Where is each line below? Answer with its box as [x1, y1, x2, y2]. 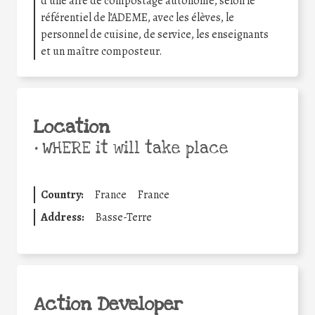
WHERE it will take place [37, 138, 229, 160]
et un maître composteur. [41, 44, 162, 60]
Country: [41, 187, 84, 203]
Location [34, 115, 110, 140]
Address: [41, 210, 84, 226]
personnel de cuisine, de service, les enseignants [41, 27, 269, 43]
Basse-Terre [96, 210, 152, 226]
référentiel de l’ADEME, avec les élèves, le [41, 10, 234, 26]
